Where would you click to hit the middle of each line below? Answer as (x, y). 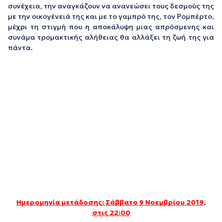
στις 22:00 (111, 213)
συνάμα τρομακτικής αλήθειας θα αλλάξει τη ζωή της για (111, 37)
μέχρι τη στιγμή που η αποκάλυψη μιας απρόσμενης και (111, 27)
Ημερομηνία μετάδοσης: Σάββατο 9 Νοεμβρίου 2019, (111, 202)
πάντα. (20, 48)
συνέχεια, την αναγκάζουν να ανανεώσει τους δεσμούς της (111, 6)
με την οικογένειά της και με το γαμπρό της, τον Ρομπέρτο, (111, 17)
